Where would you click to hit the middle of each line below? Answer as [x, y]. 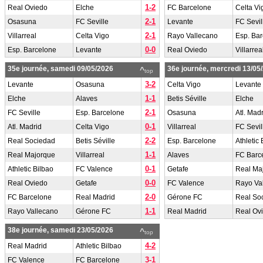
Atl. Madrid [25, 127]
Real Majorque [31, 155]
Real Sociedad [31, 141]
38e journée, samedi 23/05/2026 [60, 230]
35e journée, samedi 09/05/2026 [60, 69]
